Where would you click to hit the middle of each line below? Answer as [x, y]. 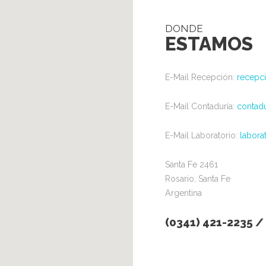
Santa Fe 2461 [191, 164]
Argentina [183, 193]
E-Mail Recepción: [201, 77]
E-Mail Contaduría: [201, 106]
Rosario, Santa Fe [197, 178]
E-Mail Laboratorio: [202, 135]
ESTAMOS [209, 44]
